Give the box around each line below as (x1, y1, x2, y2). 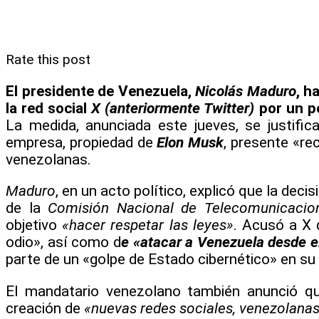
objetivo (6, 216, 63, 234)
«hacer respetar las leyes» (62, 216, 234, 234)
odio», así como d (6, 234, 121, 251)
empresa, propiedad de (6, 133, 157, 151)
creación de (6, 300, 85, 318)
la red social (6, 99, 92, 117)
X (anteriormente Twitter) (91, 99, 255, 117)
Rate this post (6, 51, 90, 68)
